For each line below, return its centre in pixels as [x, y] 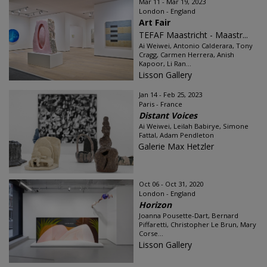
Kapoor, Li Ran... [165, 63]
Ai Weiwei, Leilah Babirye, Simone [194, 126]
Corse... [151, 233]
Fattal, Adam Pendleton [176, 135]
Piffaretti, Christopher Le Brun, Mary [198, 224]
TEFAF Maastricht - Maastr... [193, 35]
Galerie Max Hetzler [176, 146]
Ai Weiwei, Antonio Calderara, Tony [196, 46]
